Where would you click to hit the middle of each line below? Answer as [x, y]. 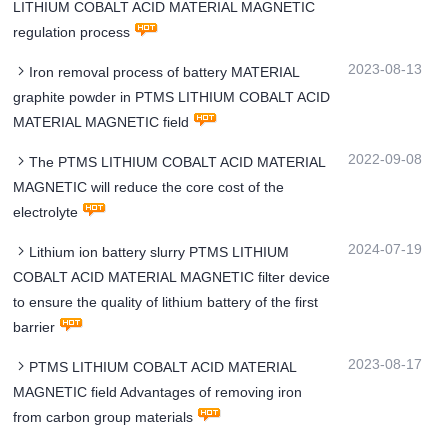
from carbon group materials [103, 417]
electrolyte [46, 212]
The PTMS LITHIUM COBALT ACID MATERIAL [177, 162]
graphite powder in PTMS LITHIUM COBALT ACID [172, 97]
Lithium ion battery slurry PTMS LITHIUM [159, 252]
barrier [34, 327]
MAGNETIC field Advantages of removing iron [158, 392]
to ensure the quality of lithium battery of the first [166, 302]
